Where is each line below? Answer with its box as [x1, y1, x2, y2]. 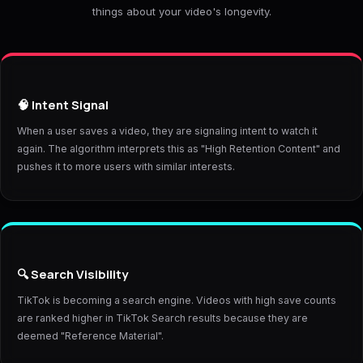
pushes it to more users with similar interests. [16, 160, 235, 173]
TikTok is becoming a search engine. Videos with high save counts [16, 294, 336, 307]
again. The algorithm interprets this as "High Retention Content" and [16, 143, 340, 156]
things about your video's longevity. [92, 5, 271, 19]
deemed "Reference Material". [16, 330, 164, 343]
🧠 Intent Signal [16, 96, 109, 113]
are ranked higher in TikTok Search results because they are [16, 312, 308, 325]
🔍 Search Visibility [16, 266, 128, 283]
